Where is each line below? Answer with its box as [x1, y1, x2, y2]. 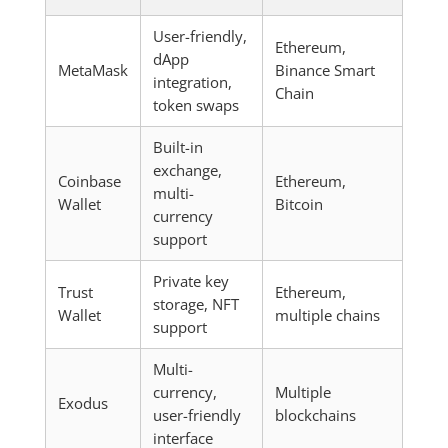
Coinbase [57, 171, 121, 191]
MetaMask [57, 60, 128, 80]
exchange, [152, 160, 222, 180]
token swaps [152, 95, 239, 115]
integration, [152, 72, 232, 92]
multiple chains [274, 305, 380, 325]
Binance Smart [274, 60, 375, 80]
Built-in [152, 137, 203, 157]
